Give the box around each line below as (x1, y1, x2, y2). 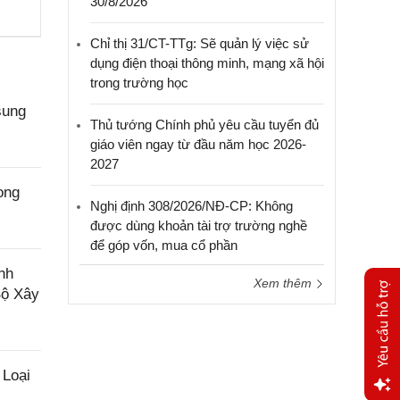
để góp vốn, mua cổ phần (90, 237, 237, 253)
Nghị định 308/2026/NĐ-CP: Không (90, 198, 293, 213)
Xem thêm (254, 276, 315, 290)
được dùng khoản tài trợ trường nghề (90, 218, 307, 233)
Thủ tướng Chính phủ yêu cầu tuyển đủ (90, 117, 319, 132)
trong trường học (90, 75, 188, 90)
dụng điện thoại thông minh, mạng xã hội (90, 55, 324, 71)
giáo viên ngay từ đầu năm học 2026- (90, 137, 306, 152)
